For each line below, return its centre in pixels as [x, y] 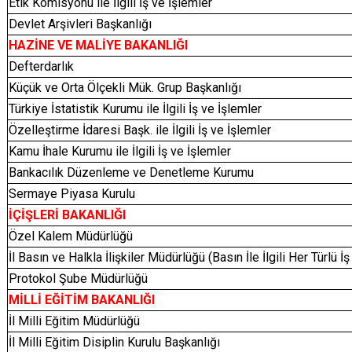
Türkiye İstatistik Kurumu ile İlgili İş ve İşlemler [137, 109]
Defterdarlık [41, 66]
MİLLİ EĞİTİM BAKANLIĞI [83, 300]
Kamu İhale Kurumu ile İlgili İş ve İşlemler [120, 151]
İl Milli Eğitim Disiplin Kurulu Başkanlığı [114, 342]
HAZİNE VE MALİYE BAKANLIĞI [98, 45]
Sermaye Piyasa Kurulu [72, 194]
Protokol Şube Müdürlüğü [78, 279]
